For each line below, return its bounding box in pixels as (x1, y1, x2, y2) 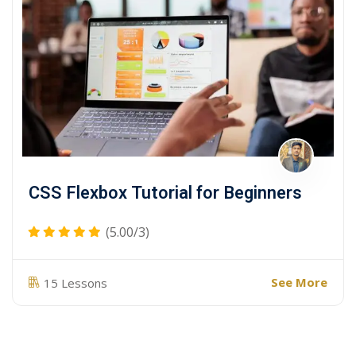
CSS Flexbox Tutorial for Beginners (29, 180, 302, 207)
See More (271, 274, 327, 291)
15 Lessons (44, 274, 107, 291)
